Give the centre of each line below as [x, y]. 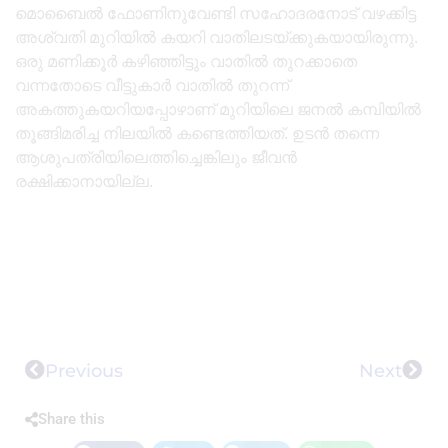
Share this [71, 418]
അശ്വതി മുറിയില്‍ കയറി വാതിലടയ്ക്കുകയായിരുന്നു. [216, 38]
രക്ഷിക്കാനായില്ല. [84, 182]
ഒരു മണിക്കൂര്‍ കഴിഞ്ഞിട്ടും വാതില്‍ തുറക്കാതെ [186, 62]
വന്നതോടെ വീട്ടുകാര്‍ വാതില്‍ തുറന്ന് [152, 86]
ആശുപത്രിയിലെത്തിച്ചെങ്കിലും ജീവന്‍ [156, 158]
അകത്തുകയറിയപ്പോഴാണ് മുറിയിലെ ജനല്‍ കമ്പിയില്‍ [218, 110]
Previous [84, 370]
